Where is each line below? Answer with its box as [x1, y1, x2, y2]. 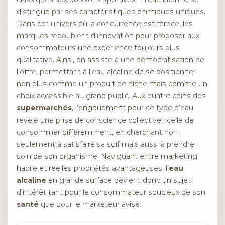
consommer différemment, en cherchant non [17, 128, 178, 137]
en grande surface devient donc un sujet [46, 176, 191, 185]
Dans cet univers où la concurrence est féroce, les [17, 19, 193, 28]
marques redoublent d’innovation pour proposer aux [17, 31, 199, 40]
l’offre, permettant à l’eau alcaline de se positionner [17, 67, 196, 76]
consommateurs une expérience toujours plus [17, 43, 180, 52]
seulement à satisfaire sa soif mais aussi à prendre [17, 140, 194, 149]
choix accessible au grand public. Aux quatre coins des [17, 91, 206, 100]
